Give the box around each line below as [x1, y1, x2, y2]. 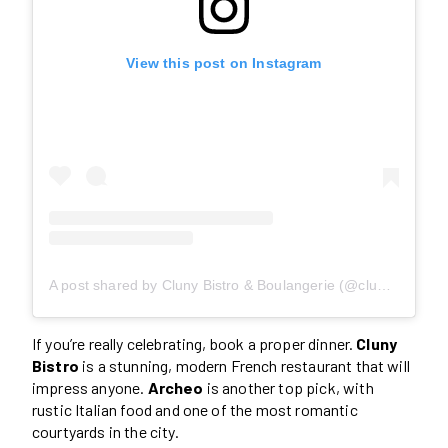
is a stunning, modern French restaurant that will [78, 355, 410, 375]
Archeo [147, 377, 204, 397]
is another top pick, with [203, 377, 374, 397]
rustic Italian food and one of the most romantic [32, 399, 358, 419]
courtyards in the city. [32, 421, 179, 441]
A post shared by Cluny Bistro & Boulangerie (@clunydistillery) [376, 276, 391, 293]
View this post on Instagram [126, 54, 322, 71]
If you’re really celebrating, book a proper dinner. [32, 333, 357, 353]
